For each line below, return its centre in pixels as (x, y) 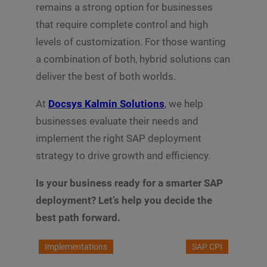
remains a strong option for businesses (124, 7)
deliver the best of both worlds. (106, 77)
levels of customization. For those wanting (131, 42)
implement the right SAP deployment (119, 139)
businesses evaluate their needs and (117, 121)
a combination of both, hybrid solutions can (133, 59)
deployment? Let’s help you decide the (124, 201)
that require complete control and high (122, 25)
